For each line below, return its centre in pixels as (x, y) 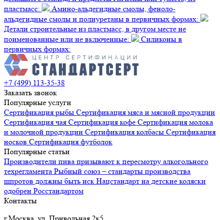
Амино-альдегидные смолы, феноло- (112, 9)
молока (200, 122)
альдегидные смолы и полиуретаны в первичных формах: (102, 19)
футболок (96, 142)
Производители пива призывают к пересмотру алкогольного (106, 162)
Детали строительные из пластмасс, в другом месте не (95, 29)
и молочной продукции (44, 132)
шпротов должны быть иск (50, 181)
